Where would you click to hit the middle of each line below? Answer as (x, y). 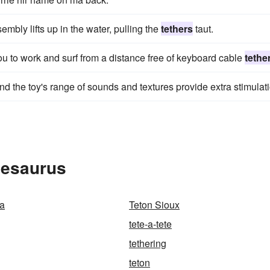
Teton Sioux (154, 205)
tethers (177, 29)
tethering (148, 243)
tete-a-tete (150, 224)
